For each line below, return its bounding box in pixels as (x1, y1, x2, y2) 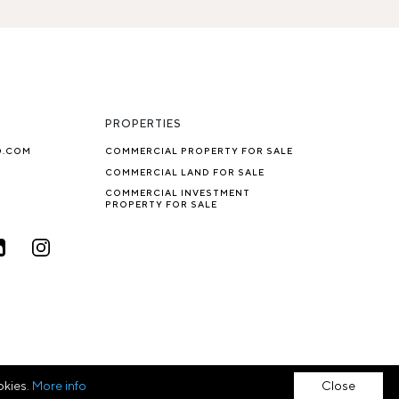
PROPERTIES (105, 117, 182, 130)
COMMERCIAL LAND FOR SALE (105, 167, 265, 178)
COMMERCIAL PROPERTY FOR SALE (105, 145, 293, 157)
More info (32, 379, 86, 393)
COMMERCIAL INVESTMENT (105, 187, 250, 199)
